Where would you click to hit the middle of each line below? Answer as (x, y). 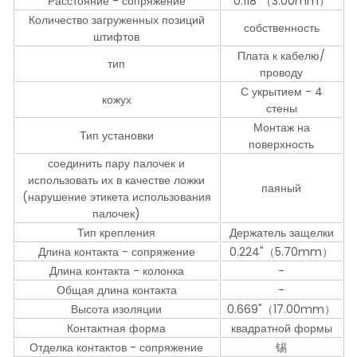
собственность (281, 28)
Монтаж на (281, 128)
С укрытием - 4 (281, 92)
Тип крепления (117, 233)
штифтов (117, 37)
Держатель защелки (281, 233)
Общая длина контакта (116, 290)
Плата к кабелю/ (282, 56)
